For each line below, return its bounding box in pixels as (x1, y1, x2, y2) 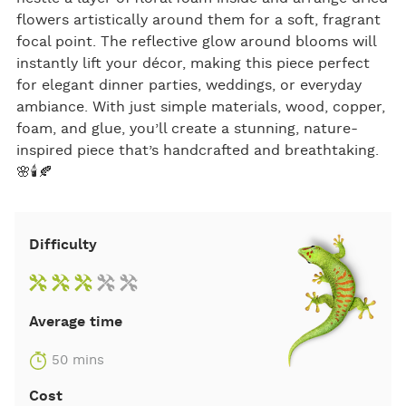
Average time (29, 314, 122, 330)
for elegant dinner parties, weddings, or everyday (15, 78, 362, 93)
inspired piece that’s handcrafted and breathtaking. (15, 143, 379, 159)
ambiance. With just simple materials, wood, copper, (15, 100, 385, 115)
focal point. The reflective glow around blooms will (15, 34, 376, 50)
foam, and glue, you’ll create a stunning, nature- (15, 121, 358, 137)
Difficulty (29, 237, 97, 253)
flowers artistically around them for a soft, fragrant (15, 13, 381, 28)
